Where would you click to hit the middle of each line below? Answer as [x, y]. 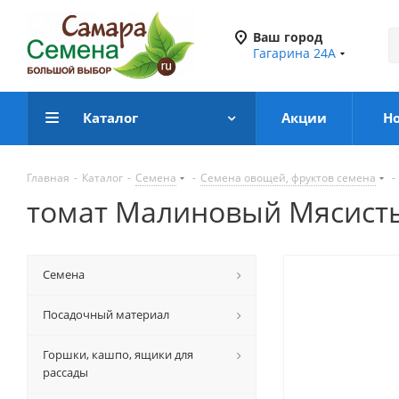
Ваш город [288, 37]
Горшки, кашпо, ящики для [118, 354]
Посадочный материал [106, 314]
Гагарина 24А [294, 53]
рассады [65, 372]
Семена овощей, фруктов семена [288, 178]
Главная [48, 178]
